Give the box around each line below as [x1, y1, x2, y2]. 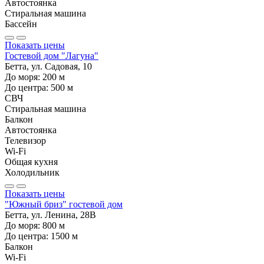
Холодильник [5, 167, 60, 177]
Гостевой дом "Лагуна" [5, 50, 98, 61]
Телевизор [5, 135, 46, 146]
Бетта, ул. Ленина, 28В [5, 209, 96, 220]
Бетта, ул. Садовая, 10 [5, 61, 92, 71]
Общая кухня [5, 156, 58, 167]
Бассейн [5, 18, 37, 29]
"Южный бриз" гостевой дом [5, 199, 123, 209]
